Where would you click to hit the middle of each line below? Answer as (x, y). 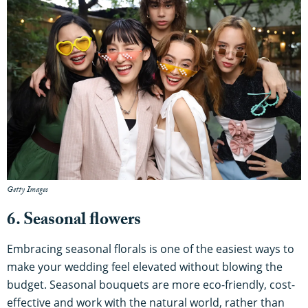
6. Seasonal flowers (74, 222)
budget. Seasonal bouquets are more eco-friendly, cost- (151, 285)
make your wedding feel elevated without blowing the (145, 267)
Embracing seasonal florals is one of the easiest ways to (151, 249)
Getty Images (27, 191)
